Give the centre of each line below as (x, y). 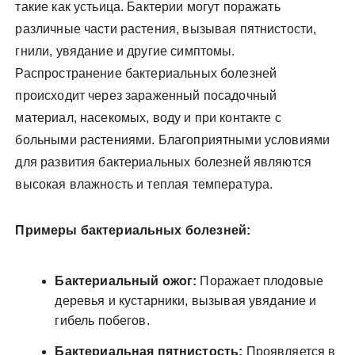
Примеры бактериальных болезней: (133, 230)
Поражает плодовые (260, 281)
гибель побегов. (102, 320)
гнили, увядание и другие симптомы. (125, 51)
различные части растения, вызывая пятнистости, (166, 29)
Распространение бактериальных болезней (146, 73)
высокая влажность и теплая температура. (144, 184)
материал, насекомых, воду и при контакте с (148, 117)
